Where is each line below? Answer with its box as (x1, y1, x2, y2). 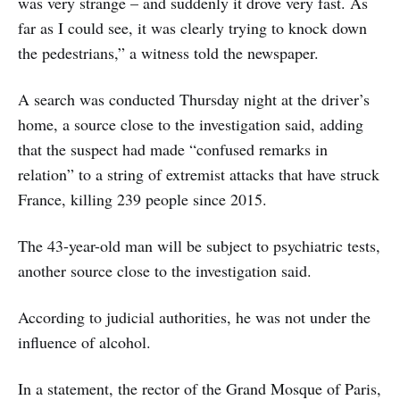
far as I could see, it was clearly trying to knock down (18, 16, 367, 38)
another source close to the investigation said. (18, 259, 312, 281)
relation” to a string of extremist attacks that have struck (18, 162, 379, 185)
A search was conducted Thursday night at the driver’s (18, 87, 370, 110)
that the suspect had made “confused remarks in (18, 137, 328, 160)
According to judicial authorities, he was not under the (18, 305, 371, 328)
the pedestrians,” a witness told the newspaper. (18, 41, 319, 63)
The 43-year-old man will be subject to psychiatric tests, (18, 234, 380, 256)
